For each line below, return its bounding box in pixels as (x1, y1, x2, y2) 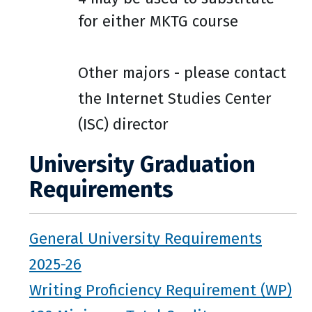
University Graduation (29, 151, 256, 178)
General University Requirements (29, 228, 262, 247)
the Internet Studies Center (78, 89, 272, 108)
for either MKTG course (78, 12, 238, 31)
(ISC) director (78, 115, 169, 134)
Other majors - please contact (78, 63, 286, 82)
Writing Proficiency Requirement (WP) (29, 280, 292, 299)
